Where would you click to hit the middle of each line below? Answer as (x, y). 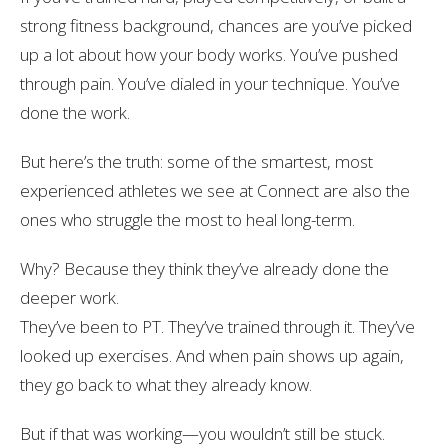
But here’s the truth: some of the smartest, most (196, 161)
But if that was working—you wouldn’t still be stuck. (202, 433)
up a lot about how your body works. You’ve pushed (209, 54)
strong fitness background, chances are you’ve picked (216, 25)
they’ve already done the (296, 268)
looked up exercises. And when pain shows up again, (212, 355)
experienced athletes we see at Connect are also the (215, 190)
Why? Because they (94, 268)
